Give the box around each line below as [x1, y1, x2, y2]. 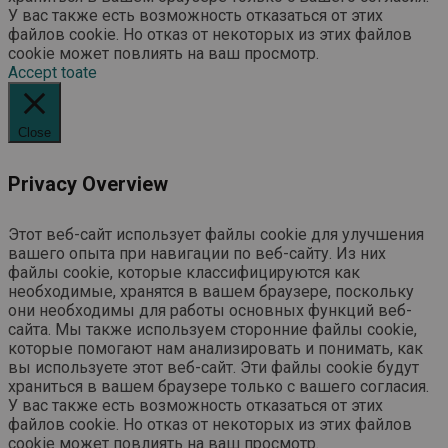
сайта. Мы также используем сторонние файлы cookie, [8, 319, 417, 339]
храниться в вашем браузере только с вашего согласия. [8, 376, 429, 396]
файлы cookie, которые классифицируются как [8, 262, 360, 282]
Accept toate [8, 63, 97, 83]
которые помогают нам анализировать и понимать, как [8, 338, 423, 358]
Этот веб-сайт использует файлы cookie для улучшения [8, 224, 424, 244]
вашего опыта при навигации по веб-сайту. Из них [8, 243, 386, 263]
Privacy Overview [8, 171, 168, 196]
